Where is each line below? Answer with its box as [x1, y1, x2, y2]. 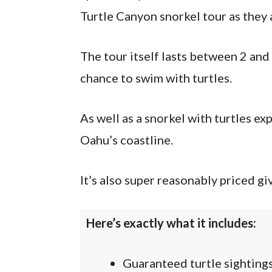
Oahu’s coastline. [80, 132, 173, 147]
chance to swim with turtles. [80, 70, 234, 85]
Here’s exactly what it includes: [86, 215, 256, 230]
